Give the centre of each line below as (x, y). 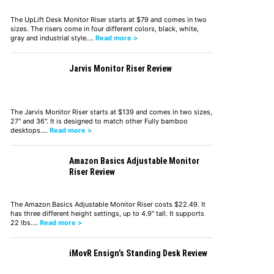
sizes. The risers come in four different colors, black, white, (104, 28)
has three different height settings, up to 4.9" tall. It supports (107, 213)
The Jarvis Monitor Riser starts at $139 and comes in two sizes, (111, 112)
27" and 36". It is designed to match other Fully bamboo (99, 121)
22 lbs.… (25, 222)
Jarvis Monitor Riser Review (120, 68)
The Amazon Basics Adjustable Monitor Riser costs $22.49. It (108, 204)
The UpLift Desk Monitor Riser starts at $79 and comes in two (108, 19)
